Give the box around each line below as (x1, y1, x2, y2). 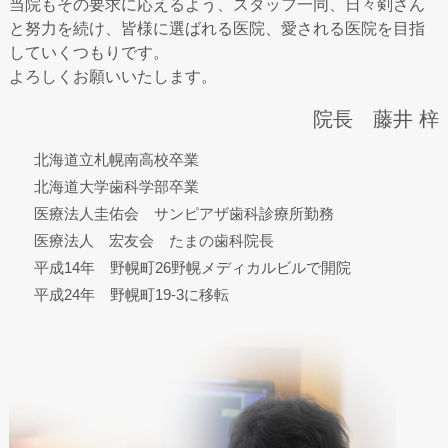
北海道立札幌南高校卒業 (33, 151, 199, 168)
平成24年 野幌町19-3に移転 (33, 286, 229, 303)
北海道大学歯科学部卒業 (33, 178, 199, 195)
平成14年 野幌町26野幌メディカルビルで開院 (33, 259, 351, 276)
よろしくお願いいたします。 (8, 68, 217, 85)
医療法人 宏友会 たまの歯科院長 (33, 232, 274, 249)
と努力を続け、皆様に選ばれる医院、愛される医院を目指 (8, 20, 425, 37)
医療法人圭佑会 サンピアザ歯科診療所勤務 (33, 205, 334, 222)
